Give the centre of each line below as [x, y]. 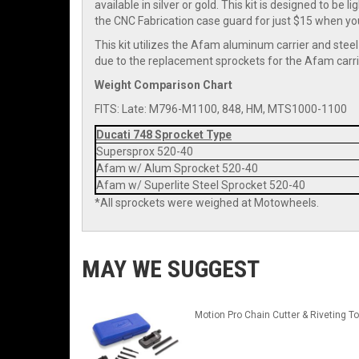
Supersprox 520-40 [145, 152]
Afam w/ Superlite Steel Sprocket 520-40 [201, 186]
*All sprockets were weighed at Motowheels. [207, 203]
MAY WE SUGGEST [171, 269]
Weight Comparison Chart [163, 85]
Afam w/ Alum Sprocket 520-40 [177, 169]
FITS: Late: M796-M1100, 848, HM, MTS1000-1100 [221, 109]
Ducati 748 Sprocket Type [164, 135]
